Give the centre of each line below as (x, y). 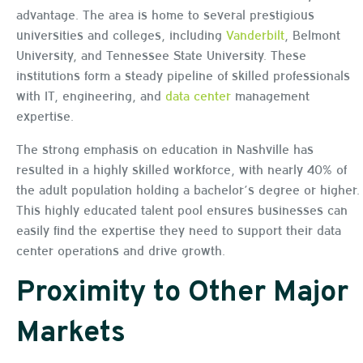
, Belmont (312, 34)
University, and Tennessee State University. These (161, 55)
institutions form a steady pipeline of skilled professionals (183, 75)
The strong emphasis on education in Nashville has (165, 149)
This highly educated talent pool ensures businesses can (182, 209)
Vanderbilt (255, 34)
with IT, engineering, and (91, 95)
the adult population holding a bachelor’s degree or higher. (188, 189)
